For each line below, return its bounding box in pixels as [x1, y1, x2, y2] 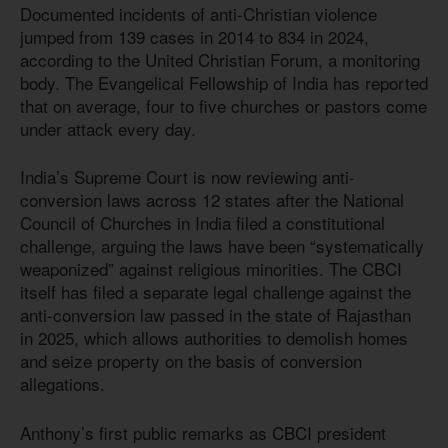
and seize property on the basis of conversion [20, 348, 362, 374]
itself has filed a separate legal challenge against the [20, 279, 411, 305]
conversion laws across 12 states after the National [20, 187, 404, 213]
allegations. [20, 371, 105, 397]
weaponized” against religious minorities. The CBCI [20, 256, 402, 282]
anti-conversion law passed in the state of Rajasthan [20, 302, 411, 328]
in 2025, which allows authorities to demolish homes [20, 325, 408, 351]
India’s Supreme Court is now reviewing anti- [20, 164, 355, 190]
